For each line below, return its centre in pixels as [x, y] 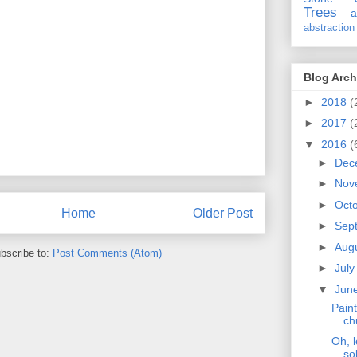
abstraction [329, 28]
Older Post [223, 213]
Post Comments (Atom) [107, 253]
